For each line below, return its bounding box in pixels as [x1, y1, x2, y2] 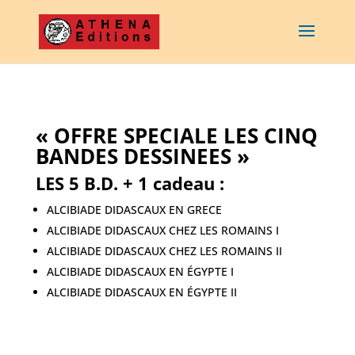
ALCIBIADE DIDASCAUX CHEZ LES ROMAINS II [46, 243, 282, 258]
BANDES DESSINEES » [35, 142, 250, 170]
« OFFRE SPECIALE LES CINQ [35, 121, 318, 150]
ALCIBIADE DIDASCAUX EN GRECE [46, 202, 222, 217]
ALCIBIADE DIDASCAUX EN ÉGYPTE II [46, 284, 237, 300]
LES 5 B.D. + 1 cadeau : [35, 171, 224, 195]
